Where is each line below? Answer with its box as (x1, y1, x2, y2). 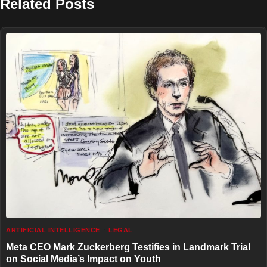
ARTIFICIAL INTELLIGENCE (6, 226, 100, 234)
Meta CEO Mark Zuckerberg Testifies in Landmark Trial (6, 241, 250, 253)
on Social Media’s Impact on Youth (6, 253, 161, 265)
